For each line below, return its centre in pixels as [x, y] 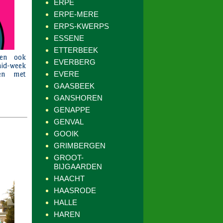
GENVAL [69, 122]
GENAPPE [72, 110]
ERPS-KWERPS [81, 26]
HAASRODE [75, 190]
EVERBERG [75, 62]
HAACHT [69, 178]
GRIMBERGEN [80, 146]
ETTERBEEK [76, 50]
